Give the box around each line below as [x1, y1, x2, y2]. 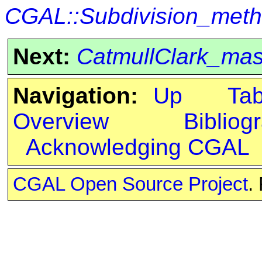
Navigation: [12, 82, 138, 108]
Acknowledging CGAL [25, 134, 250, 160]
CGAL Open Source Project [12, 173, 248, 195]
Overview [12, 108, 109, 134]
